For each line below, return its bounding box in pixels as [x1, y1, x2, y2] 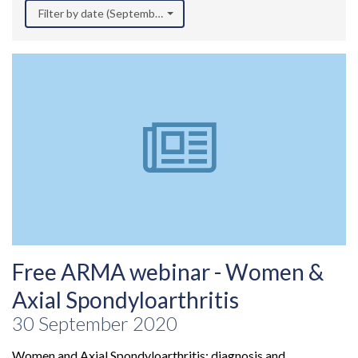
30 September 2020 [12, 312, 177, 336]
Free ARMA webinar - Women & [12, 258, 324, 286]
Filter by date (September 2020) [38, 6, 197, 21]
